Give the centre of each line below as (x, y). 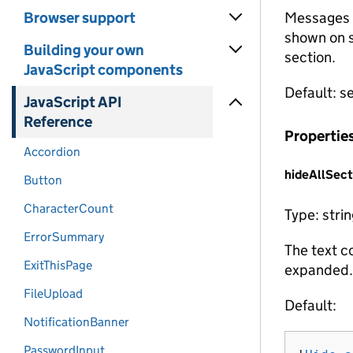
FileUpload (53, 294)
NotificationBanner (76, 322)
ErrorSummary (64, 237)
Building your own (84, 50)
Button (43, 180)
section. (310, 57)
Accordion (52, 152)
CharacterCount (69, 208)
